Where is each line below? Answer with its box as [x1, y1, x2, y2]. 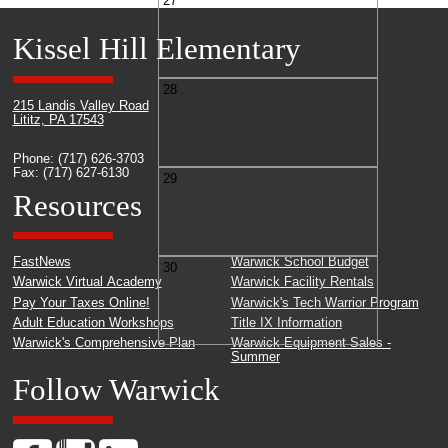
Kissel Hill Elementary [12, 31, 301, 67]
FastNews [12, 255, 71, 270]
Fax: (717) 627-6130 [12, 165, 129, 180]
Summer [230, 350, 280, 365]
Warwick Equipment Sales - [230, 336, 391, 351]
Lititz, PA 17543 [12, 112, 104, 127]
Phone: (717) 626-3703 [12, 151, 144, 166]
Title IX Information [230, 315, 342, 330]
